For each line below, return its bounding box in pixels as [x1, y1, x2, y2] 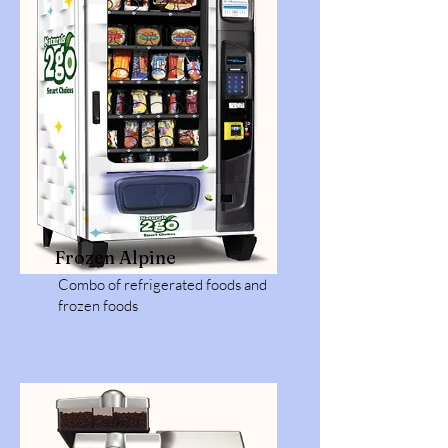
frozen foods [58, 296, 138, 315]
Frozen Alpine [55, 246, 176, 269]
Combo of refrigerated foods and [58, 275, 267, 294]
